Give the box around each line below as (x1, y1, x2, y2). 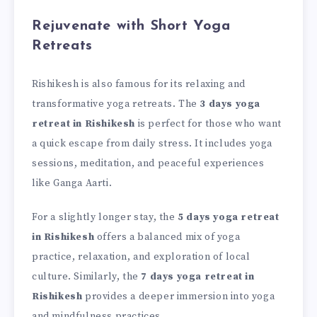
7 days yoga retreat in (141, 270, 255, 284)
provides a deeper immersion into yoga (82, 290, 275, 304)
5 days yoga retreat (178, 211, 279, 224)
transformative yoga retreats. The (32, 97, 200, 110)
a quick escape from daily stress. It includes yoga (32, 137, 273, 150)
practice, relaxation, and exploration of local (32, 250, 250, 264)
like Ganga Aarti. (32, 176, 113, 190)
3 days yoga (200, 97, 261, 110)
